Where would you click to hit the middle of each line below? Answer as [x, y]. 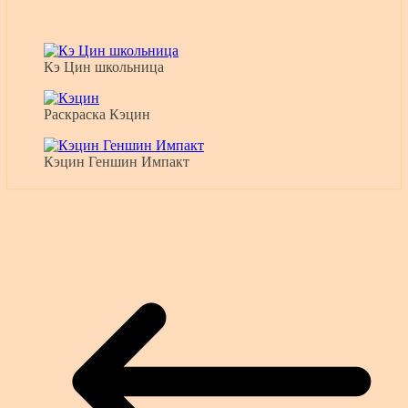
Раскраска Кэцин [97, 115]
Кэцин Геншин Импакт [117, 162]
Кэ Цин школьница [104, 67]
